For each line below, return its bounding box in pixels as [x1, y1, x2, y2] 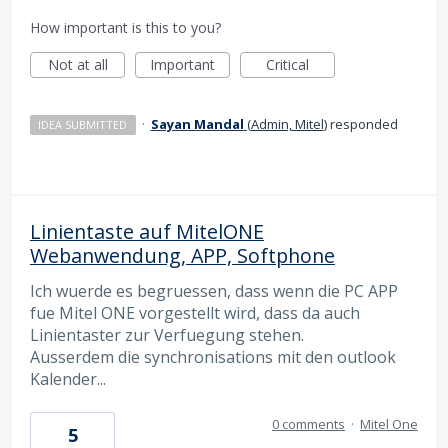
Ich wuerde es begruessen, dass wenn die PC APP [30, 279, 398, 302]
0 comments [272, 415, 345, 434]
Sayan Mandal [150, 114, 244, 133]
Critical [266, 54, 309, 74]
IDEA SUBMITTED [38, 116, 128, 132]
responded [326, 114, 398, 133]
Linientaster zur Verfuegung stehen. [30, 323, 304, 346]
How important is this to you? [30, 17, 221, 37]
